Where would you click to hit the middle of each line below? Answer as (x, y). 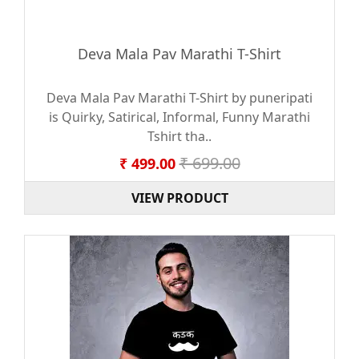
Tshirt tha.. (179, 136)
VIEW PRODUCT (179, 198)
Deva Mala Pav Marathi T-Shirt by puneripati (179, 98)
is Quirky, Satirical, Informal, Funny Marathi (179, 117)
